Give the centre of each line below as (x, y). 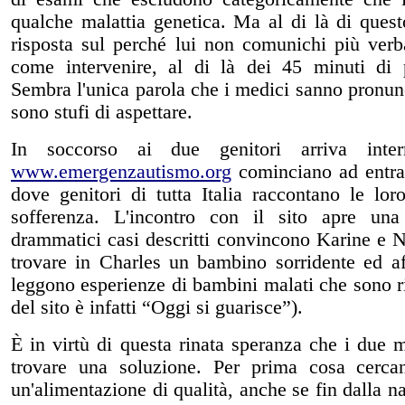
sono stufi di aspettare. (102, 112)
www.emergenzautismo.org (121, 171)
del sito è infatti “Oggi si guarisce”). (157, 307)
